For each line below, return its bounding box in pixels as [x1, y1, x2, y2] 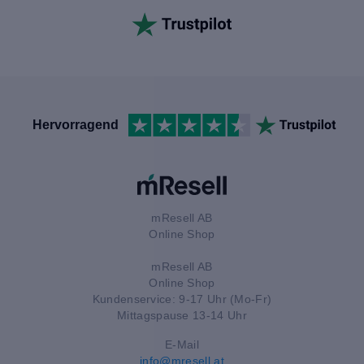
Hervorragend [32, 118, 119, 132]
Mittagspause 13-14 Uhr [117, 308, 247, 322]
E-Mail [165, 337, 199, 351]
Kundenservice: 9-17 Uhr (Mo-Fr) [92, 292, 272, 305]
